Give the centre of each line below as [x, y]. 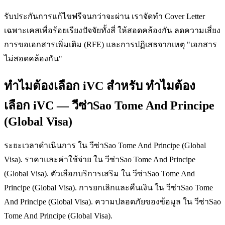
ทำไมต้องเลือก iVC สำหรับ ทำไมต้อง [100, 86]
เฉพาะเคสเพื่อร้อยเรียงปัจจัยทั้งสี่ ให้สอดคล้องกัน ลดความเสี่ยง [112, 30]
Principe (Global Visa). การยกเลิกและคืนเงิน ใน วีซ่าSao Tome [108, 187]
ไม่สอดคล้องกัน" [33, 58]
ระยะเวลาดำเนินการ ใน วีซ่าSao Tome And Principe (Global [105, 145]
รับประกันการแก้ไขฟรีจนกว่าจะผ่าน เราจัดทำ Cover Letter [104, 16]
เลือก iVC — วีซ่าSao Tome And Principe [109, 105]
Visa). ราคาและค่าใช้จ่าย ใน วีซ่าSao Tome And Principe [100, 159]
